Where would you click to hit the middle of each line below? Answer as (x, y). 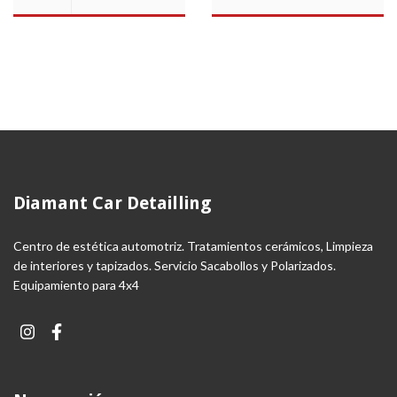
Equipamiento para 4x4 (76, 285)
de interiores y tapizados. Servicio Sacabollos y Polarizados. (175, 266)
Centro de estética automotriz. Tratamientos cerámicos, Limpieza (193, 246)
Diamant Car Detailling (113, 202)
